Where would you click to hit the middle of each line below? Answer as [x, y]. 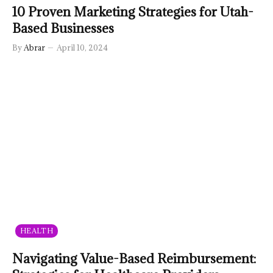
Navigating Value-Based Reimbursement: [134, 258]
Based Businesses [63, 28]
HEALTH [37, 230]
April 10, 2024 [82, 47]
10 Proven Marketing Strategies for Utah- [133, 12]
